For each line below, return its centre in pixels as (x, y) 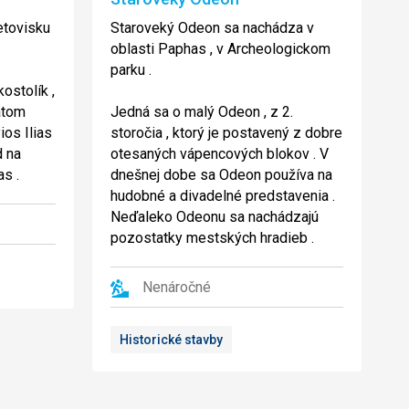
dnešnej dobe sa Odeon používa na (221, 175)
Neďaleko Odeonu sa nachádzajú (215, 217)
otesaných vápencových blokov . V (220, 154)
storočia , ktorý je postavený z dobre (226, 133)
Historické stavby (171, 340)
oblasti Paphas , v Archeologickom (220, 49)
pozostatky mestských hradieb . (212, 238)
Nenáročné (177, 288)
